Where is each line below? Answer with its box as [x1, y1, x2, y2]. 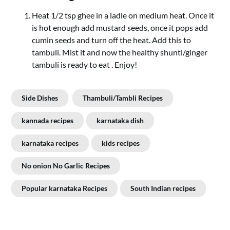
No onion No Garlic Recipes [22, 161, 110, 170]
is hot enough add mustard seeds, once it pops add [32, 23, 208, 32]
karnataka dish [97, 116, 144, 125]
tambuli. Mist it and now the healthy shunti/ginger [32, 47, 208, 57]
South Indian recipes [130, 184, 196, 193]
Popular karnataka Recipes [22, 184, 108, 193]
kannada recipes [22, 116, 74, 125]
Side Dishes [22, 93, 59, 102]
